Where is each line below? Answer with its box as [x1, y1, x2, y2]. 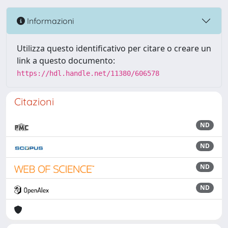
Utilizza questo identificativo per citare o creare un [17, 43, 211, 54]
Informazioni [25, 15, 74, 26]
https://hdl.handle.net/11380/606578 [17, 69, 159, 77]
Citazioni [14, 95, 54, 108]
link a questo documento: [17, 55, 115, 66]
